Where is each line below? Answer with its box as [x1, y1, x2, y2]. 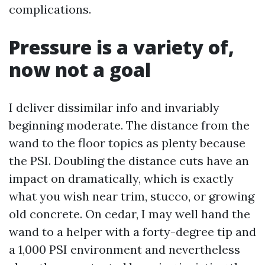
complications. [9, 2, 91, 17]
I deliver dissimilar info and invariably [9, 100, 219, 115]
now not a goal [9, 57, 151, 82]
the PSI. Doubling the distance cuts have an [9, 153, 249, 168]
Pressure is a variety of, [9, 34, 234, 60]
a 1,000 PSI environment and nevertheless [9, 242, 240, 257]
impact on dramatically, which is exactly [9, 171, 234, 186]
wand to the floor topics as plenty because [9, 135, 245, 150]
